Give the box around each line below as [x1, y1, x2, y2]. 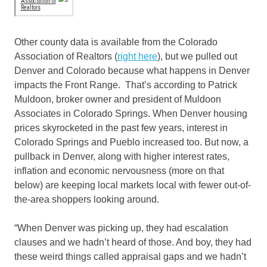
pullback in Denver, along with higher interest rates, [14, 151, 229, 162]
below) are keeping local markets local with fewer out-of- [14, 180, 251, 191]
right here [117, 51, 157, 62]
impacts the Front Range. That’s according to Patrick [14, 80, 237, 91]
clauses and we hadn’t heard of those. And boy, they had [14, 237, 252, 248]
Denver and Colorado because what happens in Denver [14, 66, 250, 76]
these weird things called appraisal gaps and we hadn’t [14, 252, 246, 262]
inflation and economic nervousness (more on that [14, 166, 224, 176]
